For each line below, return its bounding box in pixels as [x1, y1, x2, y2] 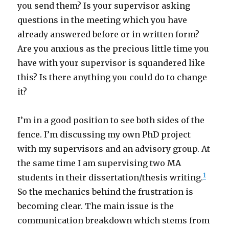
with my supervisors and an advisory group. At [17, 144, 211, 154]
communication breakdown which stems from [17, 215, 210, 225]
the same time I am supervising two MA [17, 158, 181, 168]
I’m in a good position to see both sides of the [17, 115, 205, 125]
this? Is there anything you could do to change [17, 72, 208, 82]
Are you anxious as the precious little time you [17, 43, 210, 54]
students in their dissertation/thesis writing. [17, 172, 203, 182]
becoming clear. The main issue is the [17, 201, 174, 211]
